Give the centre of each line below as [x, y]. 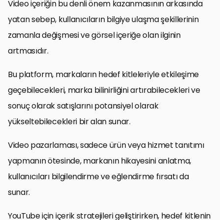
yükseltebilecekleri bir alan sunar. [69, 121]
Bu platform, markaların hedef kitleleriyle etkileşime [104, 74]
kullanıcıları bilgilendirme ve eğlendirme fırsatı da [98, 176]
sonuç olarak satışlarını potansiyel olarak [83, 106]
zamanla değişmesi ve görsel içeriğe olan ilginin [94, 35]
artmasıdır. [28, 51]
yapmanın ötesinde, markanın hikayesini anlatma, [99, 161]
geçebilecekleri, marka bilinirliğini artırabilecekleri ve [104, 90]
